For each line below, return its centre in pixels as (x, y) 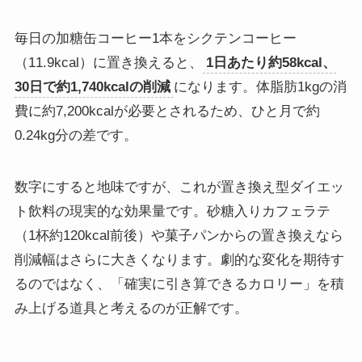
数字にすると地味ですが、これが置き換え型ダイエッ (179, 187)
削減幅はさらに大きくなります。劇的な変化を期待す (179, 259)
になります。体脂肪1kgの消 (260, 86)
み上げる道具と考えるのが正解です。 (131, 308)
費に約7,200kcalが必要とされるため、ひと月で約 (167, 111)
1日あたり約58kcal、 (271, 62)
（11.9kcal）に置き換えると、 (108, 62)
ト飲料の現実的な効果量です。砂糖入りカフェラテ (172, 211)
